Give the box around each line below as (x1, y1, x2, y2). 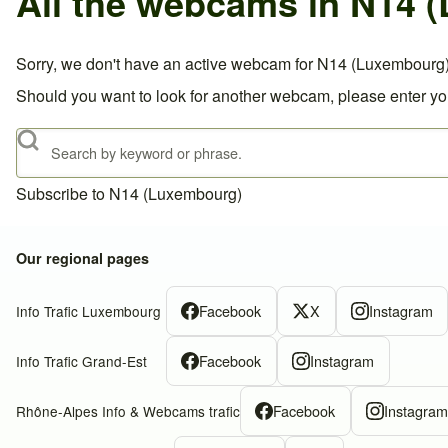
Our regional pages (16, 248, 149, 269)
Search (16, 132, 67, 156)
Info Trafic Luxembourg (16, 301, 161, 322)
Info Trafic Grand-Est (16, 351, 147, 372)
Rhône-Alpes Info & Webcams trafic (16, 401, 240, 422)
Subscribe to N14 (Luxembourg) (16, 182, 242, 206)
